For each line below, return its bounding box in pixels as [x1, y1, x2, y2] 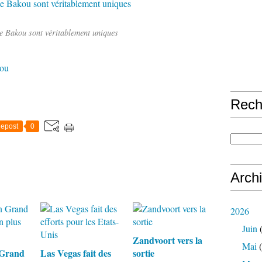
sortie [132, 246, 154, 260]
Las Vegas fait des [40, 246, 111, 260]
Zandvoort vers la [132, 233, 202, 247]
